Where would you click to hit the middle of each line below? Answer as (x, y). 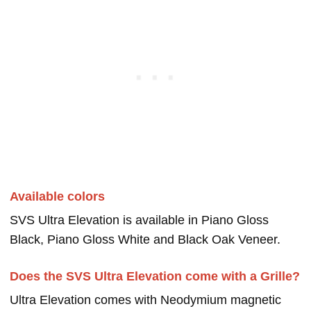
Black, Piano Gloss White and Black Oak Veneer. (145, 240)
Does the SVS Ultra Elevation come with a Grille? (155, 277)
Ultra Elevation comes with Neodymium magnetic (145, 300)
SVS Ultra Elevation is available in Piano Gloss (139, 220)
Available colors (57, 197)
